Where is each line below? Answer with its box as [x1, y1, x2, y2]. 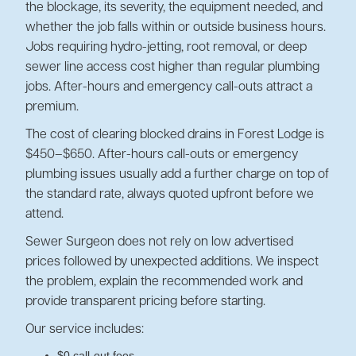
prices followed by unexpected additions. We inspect [25, 255, 319, 269]
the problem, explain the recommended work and [25, 275, 303, 289]
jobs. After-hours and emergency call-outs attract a [25, 80, 312, 95]
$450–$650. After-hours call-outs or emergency [25, 148, 298, 162]
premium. [25, 100, 79, 114]
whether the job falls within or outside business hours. [25, 21, 326, 35]
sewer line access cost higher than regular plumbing [25, 60, 319, 75]
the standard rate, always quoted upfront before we [25, 188, 314, 202]
